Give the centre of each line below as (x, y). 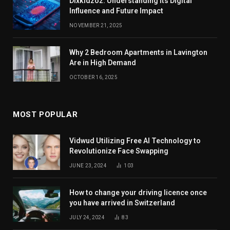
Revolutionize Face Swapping (119, 151)
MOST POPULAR (45, 114)
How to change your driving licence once (138, 192)
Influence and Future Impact (116, 11)
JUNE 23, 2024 (88, 165)
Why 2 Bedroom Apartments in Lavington (138, 52)
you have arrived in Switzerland (122, 203)
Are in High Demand (103, 62)
